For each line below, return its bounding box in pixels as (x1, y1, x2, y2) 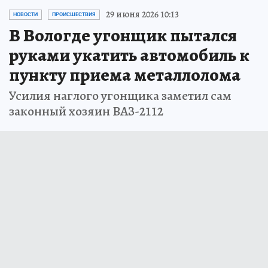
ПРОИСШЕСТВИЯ (52, 11, 96, 18)
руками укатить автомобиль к (9, 43, 249, 68)
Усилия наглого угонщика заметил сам (9, 87, 232, 105)
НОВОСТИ (13, 11, 38, 18)
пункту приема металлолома (9, 63, 240, 87)
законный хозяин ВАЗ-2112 (9, 102, 163, 121)
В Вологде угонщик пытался (9, 23, 237, 48)
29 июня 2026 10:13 (106, 8, 179, 22)
